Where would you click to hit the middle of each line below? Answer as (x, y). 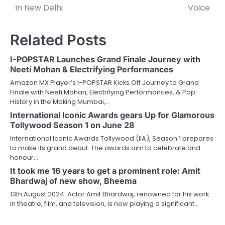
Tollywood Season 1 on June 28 (72, 125)
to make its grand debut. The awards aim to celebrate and (105, 148)
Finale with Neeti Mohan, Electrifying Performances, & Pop (103, 92)
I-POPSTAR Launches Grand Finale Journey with (105, 59)
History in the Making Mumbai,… (60, 101)
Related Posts (58, 40)
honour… (24, 157)
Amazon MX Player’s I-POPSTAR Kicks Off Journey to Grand (104, 82)
